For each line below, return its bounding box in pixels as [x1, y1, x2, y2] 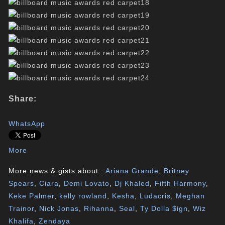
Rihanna [84, 204, 115, 212]
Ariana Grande [105, 167, 159, 175]
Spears [9, 179, 35, 187]
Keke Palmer [9, 192, 55, 200]
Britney [164, 167, 190, 175]
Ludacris [140, 192, 171, 200]
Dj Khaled [115, 179, 150, 187]
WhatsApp [9, 120, 46, 128]
